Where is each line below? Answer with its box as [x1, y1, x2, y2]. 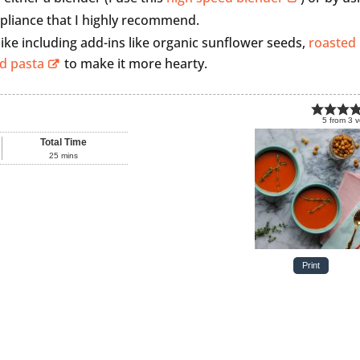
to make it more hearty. [61, 55, 208, 73]
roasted [309, 34, 357, 52]
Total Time [39, 137, 87, 149]
